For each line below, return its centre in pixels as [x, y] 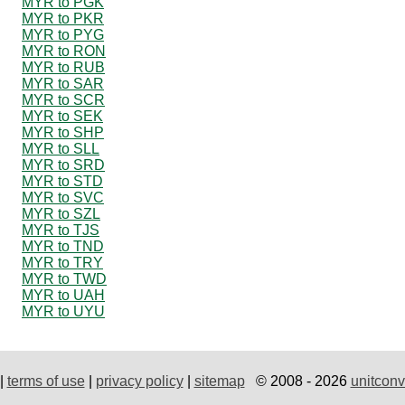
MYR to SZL [61, 213]
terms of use [46, 381]
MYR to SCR [63, 99]
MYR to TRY [62, 262]
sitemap [219, 381]
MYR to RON [64, 51]
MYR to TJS [61, 230]
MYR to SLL [61, 148]
